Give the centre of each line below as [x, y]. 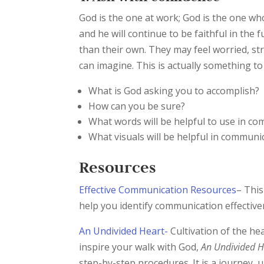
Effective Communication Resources [158, 190]
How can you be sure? [137, 106]
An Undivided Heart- [124, 231]
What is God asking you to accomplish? [174, 91]
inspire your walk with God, [140, 247]
